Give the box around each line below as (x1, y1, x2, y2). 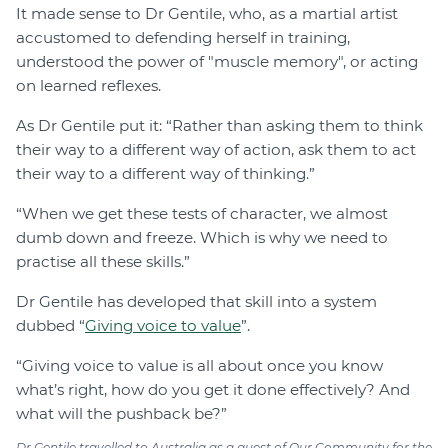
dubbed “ (16, 316, 85, 336)
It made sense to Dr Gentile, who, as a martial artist (16, 4, 398, 24)
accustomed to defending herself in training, (16, 28, 350, 48)
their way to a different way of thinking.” (16, 164, 315, 184)
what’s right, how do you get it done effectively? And (16, 380, 410, 400)
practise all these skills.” (16, 252, 190, 272)
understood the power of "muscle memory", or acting (16, 52, 418, 72)
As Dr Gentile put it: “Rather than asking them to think (16, 116, 423, 136)
